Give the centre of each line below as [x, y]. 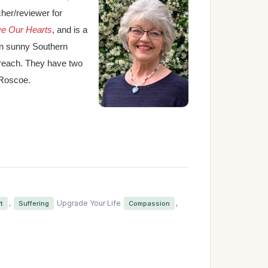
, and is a [70, 30]
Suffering [34, 204]
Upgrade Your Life [90, 203]
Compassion [149, 204]
